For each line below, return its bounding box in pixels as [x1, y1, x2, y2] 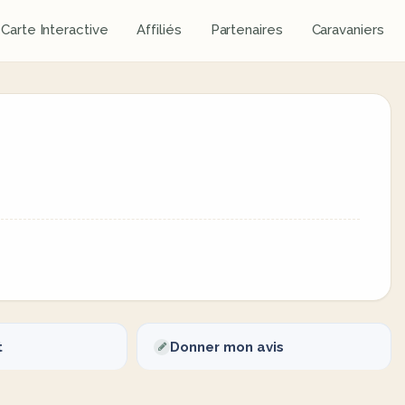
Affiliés [137, 22, 182, 38]
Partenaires [210, 22, 283, 38]
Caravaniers [311, 22, 384, 38]
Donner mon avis [170, 339, 284, 355]
